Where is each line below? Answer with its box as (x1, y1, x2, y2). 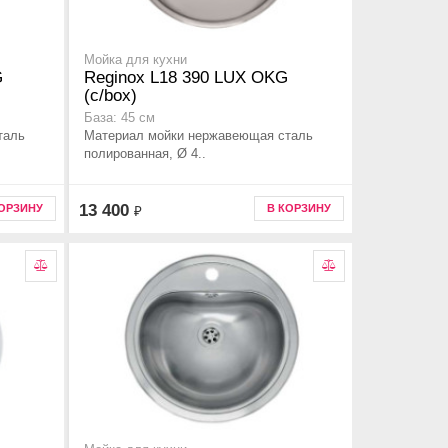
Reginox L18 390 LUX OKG (84, 68, 288, 88)
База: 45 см (84, 111, 155, 126)
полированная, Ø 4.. (84, 146, 206, 162)
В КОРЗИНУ (267, 202, 331, 214)
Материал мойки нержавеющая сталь (84, 128, 313, 144)
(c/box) (84, 86, 137, 106)
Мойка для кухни (84, 53, 187, 68)
